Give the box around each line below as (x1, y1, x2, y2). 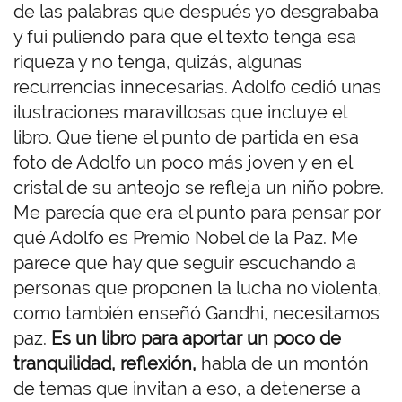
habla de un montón (197, 353, 369, 375)
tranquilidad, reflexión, (13, 353, 197, 375)
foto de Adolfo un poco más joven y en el (13, 152, 352, 174)
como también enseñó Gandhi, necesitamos (13, 302, 380, 325)
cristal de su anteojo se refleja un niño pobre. (13, 177, 384, 199)
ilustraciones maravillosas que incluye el (13, 101, 346, 124)
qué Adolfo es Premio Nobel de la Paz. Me (13, 227, 358, 249)
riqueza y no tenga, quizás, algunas (13, 51, 302, 74)
